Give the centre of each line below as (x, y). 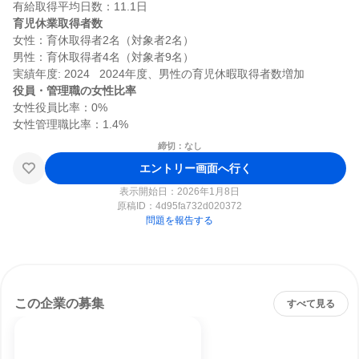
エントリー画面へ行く (196, 168)
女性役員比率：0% (60, 107)
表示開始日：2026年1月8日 (179, 192)
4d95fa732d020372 (199, 206)
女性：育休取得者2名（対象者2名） (103, 40)
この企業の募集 (59, 303)
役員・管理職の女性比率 (75, 91)
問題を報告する (179, 220)
